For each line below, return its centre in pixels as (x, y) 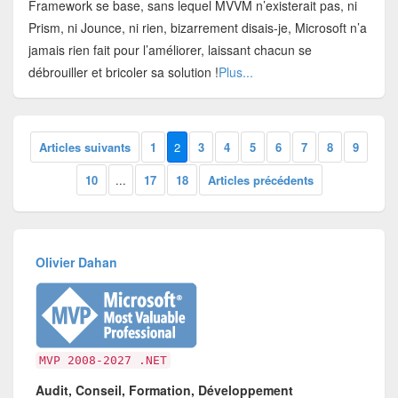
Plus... (235, 72)
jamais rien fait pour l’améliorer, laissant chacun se (170, 49)
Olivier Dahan (77, 262)
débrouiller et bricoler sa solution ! (123, 72)
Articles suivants (85, 147)
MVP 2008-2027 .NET (103, 360)
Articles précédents (260, 180)
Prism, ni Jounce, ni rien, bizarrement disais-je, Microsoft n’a (197, 27)
